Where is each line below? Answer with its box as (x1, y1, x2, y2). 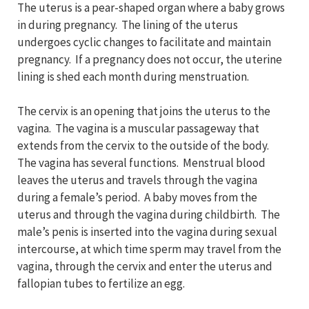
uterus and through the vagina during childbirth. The (17, 207, 280, 223)
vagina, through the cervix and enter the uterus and (17, 259, 272, 275)
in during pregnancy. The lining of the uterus (17, 17, 238, 33)
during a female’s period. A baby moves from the (17, 190, 257, 206)
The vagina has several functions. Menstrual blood (17, 155, 266, 171)
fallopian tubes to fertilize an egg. (17, 276, 185, 292)
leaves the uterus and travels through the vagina (17, 172, 257, 188)
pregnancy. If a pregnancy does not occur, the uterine (17, 52, 282, 68)
